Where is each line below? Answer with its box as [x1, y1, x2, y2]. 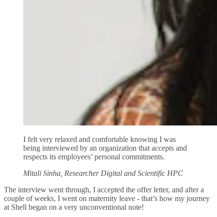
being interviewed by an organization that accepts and [23, 143, 187, 152]
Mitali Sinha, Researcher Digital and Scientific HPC [23, 169, 183, 177]
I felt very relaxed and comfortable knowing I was [23, 135, 176, 143]
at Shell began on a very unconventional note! [4, 202, 144, 211]
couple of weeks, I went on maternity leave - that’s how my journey [4, 194, 210, 202]
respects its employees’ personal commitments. [23, 152, 165, 161]
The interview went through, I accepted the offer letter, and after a [4, 185, 204, 194]
